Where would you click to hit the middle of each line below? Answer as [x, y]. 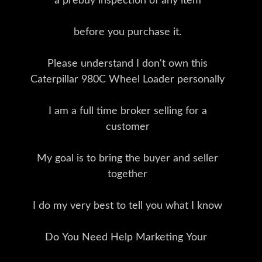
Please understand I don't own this [127, 64]
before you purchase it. [127, 32]
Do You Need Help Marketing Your [127, 238]
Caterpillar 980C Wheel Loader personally [127, 80]
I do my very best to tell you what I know [127, 206]
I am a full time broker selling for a [127, 111]
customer [127, 127]
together [127, 175]
